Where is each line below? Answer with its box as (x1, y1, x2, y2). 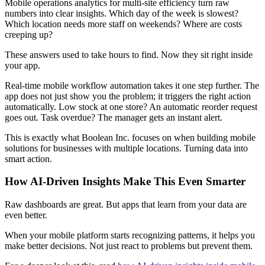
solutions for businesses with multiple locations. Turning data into (5, 143, 248, 153)
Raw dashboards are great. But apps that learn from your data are (5, 199, 247, 210)
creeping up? (5, 29, 53, 40)
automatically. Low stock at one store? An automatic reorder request (5, 101, 257, 112)
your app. (5, 60, 40, 70)
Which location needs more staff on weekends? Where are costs (5, 18, 242, 29)
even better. (5, 210, 47, 221)
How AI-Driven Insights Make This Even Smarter (5, 175, 245, 188)
